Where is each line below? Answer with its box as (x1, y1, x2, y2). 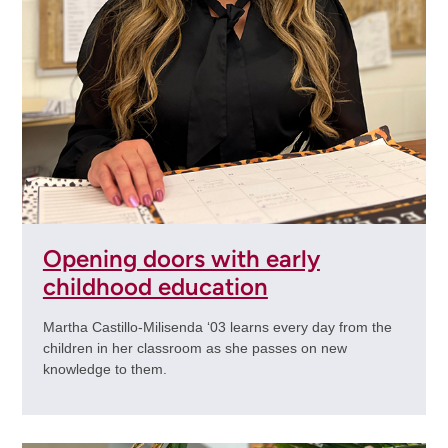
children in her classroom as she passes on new (42, 339, 347, 356)
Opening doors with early (42, 244, 320, 274)
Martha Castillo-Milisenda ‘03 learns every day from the (42, 318, 392, 335)
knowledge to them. (42, 360, 167, 377)
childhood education (42, 272, 268, 302)
